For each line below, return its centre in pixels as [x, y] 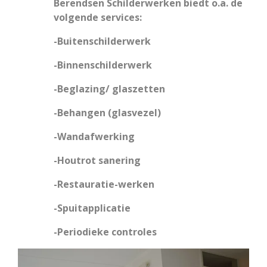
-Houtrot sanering [97, 160]
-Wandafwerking [94, 136]
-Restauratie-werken [104, 184]
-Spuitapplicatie [92, 208]
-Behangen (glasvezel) [107, 113]
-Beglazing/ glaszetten [109, 89]
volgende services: [98, 17]
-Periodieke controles [105, 232]
